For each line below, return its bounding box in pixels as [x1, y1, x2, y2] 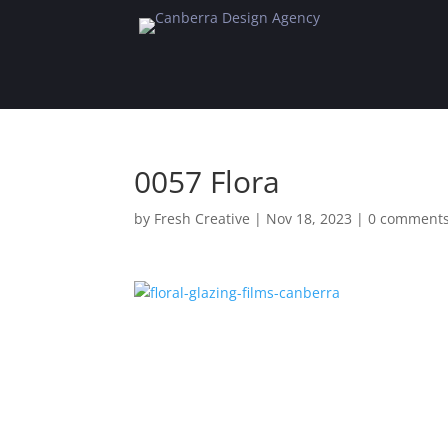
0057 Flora [134, 160, 281, 202]
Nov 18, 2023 [266, 208, 353, 228]
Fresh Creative [154, 208, 251, 228]
